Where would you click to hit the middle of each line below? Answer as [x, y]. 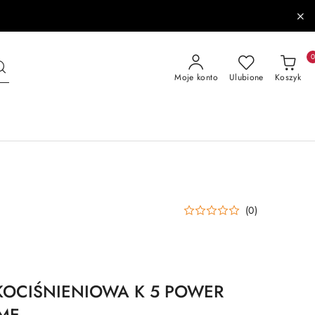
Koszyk [288, 77]
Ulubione [246, 77]
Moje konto [196, 77]
